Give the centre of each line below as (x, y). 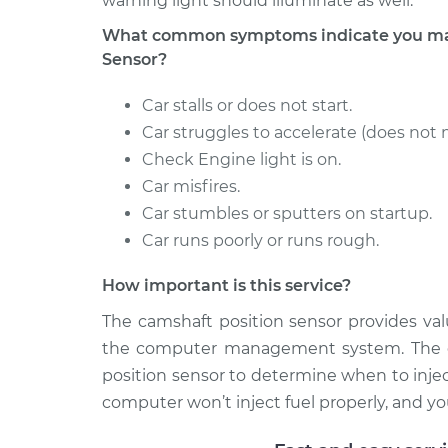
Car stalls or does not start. (247, 105)
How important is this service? (226, 285)
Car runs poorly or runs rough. (260, 240)
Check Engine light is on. (241, 159)
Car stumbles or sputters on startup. (287, 213)
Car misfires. (191, 186)
